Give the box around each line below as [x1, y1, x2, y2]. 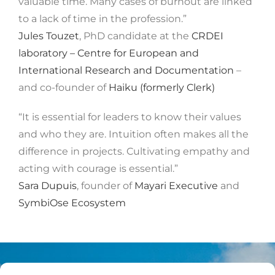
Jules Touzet [18, 29, 79, 42]
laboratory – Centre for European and [18, 47, 199, 59]
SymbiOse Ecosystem [18, 196, 126, 209]
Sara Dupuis [18, 179, 77, 192]
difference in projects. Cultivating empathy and [18, 145, 250, 157]
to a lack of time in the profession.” [18, 12, 187, 25]
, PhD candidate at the [79, 29, 192, 42]
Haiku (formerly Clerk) [109, 81, 215, 93]
